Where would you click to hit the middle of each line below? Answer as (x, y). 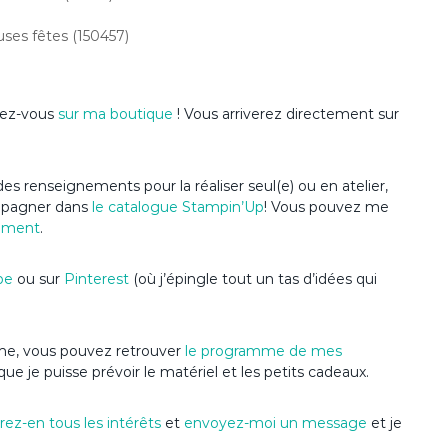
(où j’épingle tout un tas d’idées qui (255, 279)
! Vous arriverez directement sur (286, 114)
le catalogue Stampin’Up (178, 207)
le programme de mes (261, 351)
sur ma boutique (115, 114)
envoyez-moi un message (275, 423)
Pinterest (98, 279)
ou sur (38, 279)
